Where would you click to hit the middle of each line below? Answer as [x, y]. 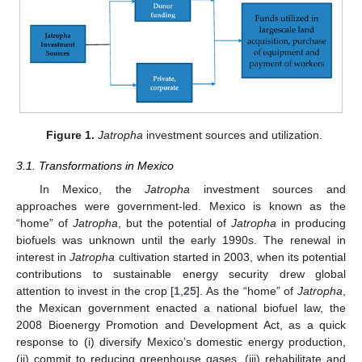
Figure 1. [71, 135]
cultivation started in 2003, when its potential [231, 257]
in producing [311, 223]
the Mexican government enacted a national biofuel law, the [181, 307]
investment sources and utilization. [233, 135]
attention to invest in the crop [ [95, 290]
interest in [43, 257]
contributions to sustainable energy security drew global [181, 274]
